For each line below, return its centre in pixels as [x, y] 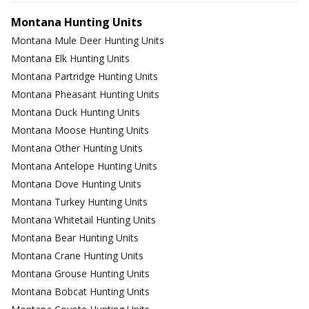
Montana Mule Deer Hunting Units [88, 40]
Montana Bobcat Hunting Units [80, 291]
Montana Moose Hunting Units [80, 130]
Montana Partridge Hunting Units [84, 76]
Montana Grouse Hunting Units [80, 273]
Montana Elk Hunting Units [70, 58]
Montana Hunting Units [77, 22]
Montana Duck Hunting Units [76, 112]
